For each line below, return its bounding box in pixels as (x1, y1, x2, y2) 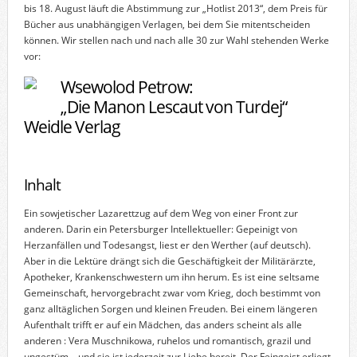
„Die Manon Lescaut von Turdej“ (60, 94, 287, 118)
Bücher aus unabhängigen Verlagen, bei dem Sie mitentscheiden (23, 17, 310, 31)
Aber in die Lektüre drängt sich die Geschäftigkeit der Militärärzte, (23, 253, 316, 268)
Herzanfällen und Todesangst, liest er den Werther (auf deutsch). (23, 237, 311, 252)
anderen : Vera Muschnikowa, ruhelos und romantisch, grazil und (23, 333, 311, 347)
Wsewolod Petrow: (60, 74, 193, 98)
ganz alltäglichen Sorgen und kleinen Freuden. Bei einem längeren (23, 301, 317, 316)
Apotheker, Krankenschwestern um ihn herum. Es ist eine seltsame (23, 269, 320, 284)
